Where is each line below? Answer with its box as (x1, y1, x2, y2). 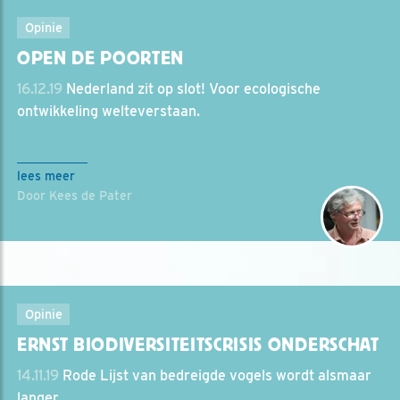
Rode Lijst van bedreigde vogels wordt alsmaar (59, 366, 371, 384)
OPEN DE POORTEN (17, 46, 185, 69)
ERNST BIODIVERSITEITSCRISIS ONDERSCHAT (17, 333, 379, 355)
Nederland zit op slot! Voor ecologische (62, 79, 321, 97)
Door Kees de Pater (17, 187, 132, 203)
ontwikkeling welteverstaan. (17, 102, 200, 120)
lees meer (17, 168, 75, 183)
